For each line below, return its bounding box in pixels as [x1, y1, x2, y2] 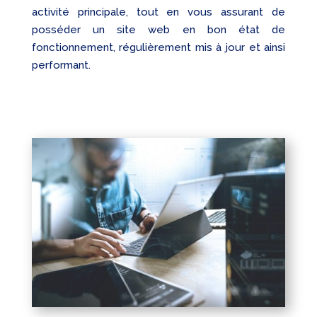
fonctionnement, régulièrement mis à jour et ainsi [31, 41, 286, 54]
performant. [31, 59, 91, 72]
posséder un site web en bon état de [31, 23, 286, 37]
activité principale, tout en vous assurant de [31, 6, 286, 19]
